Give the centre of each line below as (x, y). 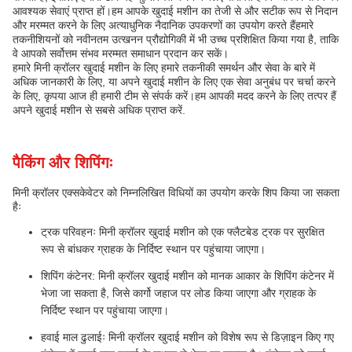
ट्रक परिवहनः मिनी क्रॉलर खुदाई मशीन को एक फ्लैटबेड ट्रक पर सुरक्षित (183, 232)
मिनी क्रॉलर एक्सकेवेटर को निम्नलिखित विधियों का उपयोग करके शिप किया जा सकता (176, 192)
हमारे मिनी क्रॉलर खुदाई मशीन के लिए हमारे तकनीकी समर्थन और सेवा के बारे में (164, 68)
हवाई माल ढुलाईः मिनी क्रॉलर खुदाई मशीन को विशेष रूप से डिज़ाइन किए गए (187, 337)
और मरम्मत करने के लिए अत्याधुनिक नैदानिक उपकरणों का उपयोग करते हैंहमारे (163, 25)
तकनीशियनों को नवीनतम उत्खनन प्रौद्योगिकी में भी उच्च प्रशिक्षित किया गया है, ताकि (176, 39)
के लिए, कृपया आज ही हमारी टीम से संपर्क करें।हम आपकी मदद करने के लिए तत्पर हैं (174, 96)
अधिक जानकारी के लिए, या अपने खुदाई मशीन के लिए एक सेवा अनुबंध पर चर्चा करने (174, 82)
